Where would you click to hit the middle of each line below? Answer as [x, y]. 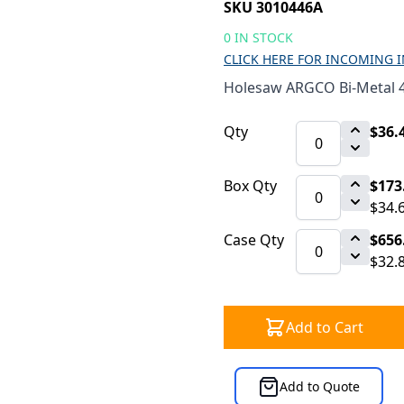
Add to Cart [325, 327]
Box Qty [250, 186]
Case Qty [254, 240]
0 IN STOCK [258, 37]
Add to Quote [320, 386]
